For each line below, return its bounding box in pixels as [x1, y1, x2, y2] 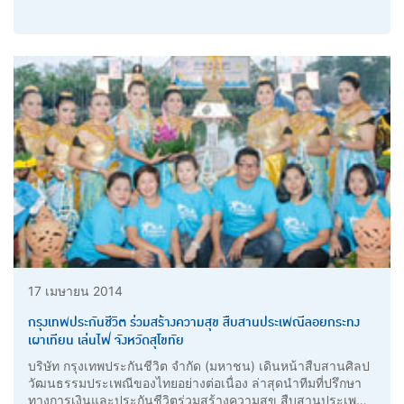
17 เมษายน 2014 [28, 282, 123, 298]
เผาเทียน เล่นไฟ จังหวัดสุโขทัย [28, 329, 184, 352]
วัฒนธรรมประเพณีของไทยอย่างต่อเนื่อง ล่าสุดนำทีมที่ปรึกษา [28, 374, 362, 390]
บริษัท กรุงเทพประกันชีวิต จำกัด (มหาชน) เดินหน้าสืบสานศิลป [28, 357, 370, 373]
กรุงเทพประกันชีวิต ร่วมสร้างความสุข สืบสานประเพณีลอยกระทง [28, 311, 360, 334]
